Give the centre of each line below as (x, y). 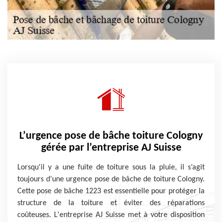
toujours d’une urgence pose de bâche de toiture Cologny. (111, 179)
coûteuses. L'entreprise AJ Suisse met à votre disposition (111, 215)
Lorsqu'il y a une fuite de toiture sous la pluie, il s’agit (111, 167)
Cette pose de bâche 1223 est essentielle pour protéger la (111, 191)
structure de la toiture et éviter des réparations (111, 203)
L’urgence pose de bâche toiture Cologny (111, 136)
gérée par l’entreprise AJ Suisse (111, 148)
